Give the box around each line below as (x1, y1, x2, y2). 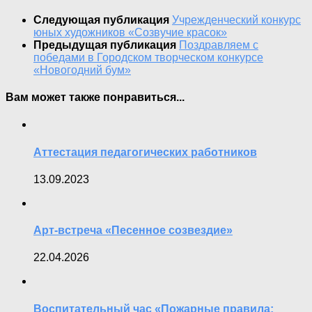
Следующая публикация (33, 13, 172, 26)
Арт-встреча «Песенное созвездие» (33, 224, 233, 237)
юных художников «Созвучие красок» (33, 26, 227, 38)
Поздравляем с (179, 38, 258, 51)
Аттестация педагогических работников (33, 146, 257, 158)
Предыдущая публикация (33, 38, 179, 51)
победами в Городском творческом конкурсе (33, 51, 263, 63)
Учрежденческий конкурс (172, 13, 301, 26)
